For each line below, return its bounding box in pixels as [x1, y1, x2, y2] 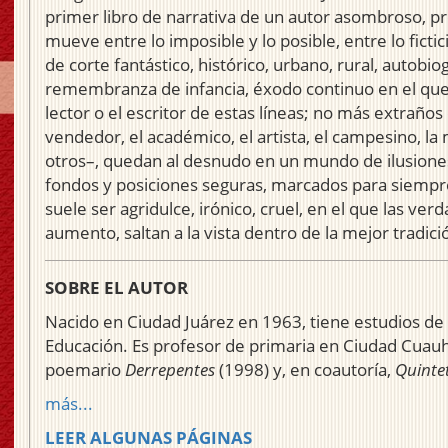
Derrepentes [125, 358, 215, 382]
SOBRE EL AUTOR [45, 276, 188, 300]
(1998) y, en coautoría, [215, 358, 395, 382]
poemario [45, 358, 125, 382]
